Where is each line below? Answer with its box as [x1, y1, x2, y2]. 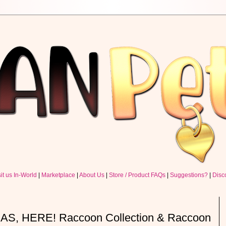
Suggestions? [170, 172, 208, 179]
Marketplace [41, 172, 75, 179]
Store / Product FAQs [109, 172, 165, 179]
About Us [79, 172, 104, 179]
